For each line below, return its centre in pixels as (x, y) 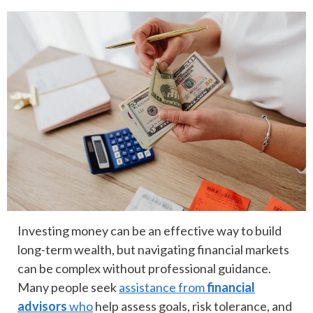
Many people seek (68, 287)
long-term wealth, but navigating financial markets (153, 250)
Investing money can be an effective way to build (150, 231)
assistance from (163, 287)
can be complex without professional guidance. (144, 269)
